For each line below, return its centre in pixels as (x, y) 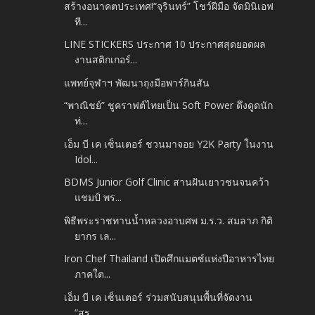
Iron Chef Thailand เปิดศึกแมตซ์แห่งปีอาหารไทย (169, 259)
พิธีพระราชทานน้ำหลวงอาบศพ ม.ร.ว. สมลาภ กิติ (169, 220)
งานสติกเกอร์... (106, 60)
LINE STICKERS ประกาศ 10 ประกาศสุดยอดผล (165, 44)
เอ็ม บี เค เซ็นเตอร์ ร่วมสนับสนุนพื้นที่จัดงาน (159, 297)
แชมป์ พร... (98, 198)
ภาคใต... (93, 274)
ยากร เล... (96, 236)
